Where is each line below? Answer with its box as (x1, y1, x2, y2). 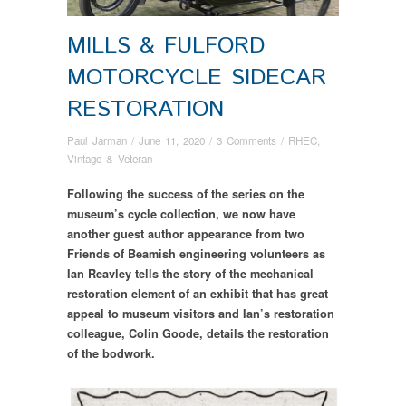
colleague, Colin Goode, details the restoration (67, 325, 329, 343)
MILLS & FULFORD (67, 28, 265, 63)
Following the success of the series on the (67, 186, 304, 203)
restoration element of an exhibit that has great (67, 285, 328, 303)
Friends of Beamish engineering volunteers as (67, 246, 325, 263)
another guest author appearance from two (67, 226, 304, 243)
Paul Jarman (67, 133, 127, 149)
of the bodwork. (67, 345, 155, 362)
